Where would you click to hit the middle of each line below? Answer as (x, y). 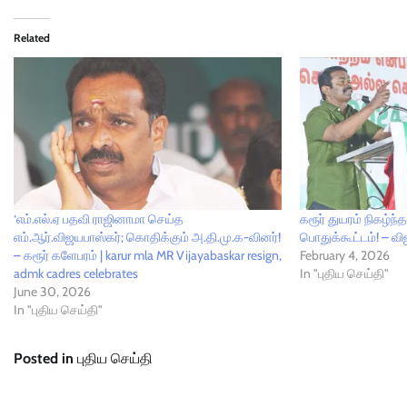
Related (32, 37)
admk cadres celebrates (76, 274)
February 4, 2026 (345, 256)
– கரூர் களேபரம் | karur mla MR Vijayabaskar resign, (148, 256)
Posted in (45, 359)
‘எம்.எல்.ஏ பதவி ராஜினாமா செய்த (99, 219)
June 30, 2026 (52, 292)
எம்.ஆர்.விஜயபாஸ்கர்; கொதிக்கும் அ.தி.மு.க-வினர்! (147, 238)
